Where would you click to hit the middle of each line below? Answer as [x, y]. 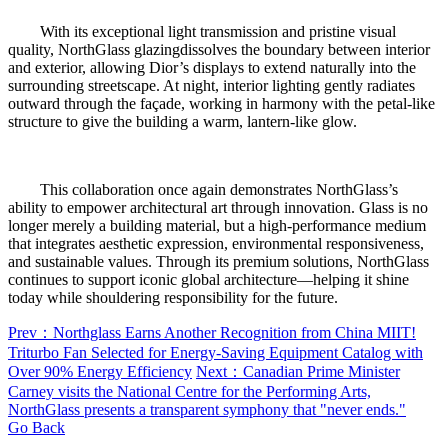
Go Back [36, 427]
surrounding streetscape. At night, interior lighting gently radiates [211, 85]
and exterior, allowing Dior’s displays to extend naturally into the [212, 67]
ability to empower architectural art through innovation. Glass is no [218, 207]
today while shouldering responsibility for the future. [173, 297]
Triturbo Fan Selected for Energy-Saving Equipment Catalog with [215, 352]
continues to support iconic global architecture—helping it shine [208, 279]
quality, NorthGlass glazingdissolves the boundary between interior [219, 49]
